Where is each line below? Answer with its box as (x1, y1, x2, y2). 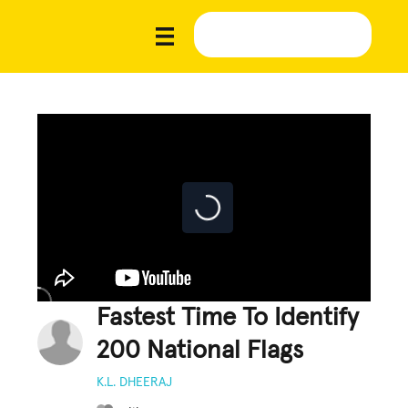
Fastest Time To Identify (97, 304, 360, 331)
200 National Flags (97, 337, 304, 363)
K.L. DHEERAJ (97, 375, 173, 389)
